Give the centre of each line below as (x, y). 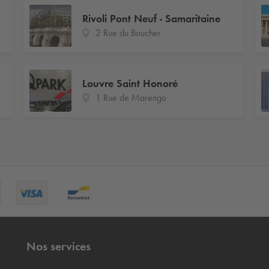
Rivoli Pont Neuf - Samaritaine (152, 19)
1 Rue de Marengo (131, 98)
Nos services (59, 246)
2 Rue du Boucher (128, 33)
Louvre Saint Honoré (130, 84)
